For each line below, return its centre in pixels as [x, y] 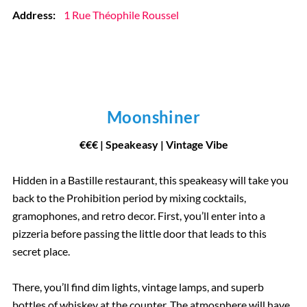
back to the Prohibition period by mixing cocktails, [129, 198]
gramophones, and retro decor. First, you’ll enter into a [138, 216]
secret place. [41, 251]
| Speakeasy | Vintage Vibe [163, 145]
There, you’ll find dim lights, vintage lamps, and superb [138, 287]
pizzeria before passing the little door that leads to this [139, 234]
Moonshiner [153, 117]
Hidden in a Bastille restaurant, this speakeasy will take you [150, 180]
